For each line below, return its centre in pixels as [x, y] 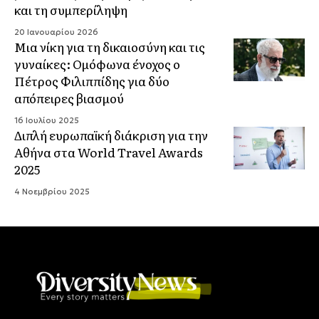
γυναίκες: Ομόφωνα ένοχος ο [97, 64]
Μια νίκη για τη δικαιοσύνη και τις [110, 47]
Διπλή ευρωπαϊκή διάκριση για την [111, 135]
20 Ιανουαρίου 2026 [56, 32]
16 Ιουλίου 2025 [47, 121]
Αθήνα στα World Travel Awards [109, 152]
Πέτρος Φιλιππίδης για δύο [92, 81]
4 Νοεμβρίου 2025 [52, 192]
